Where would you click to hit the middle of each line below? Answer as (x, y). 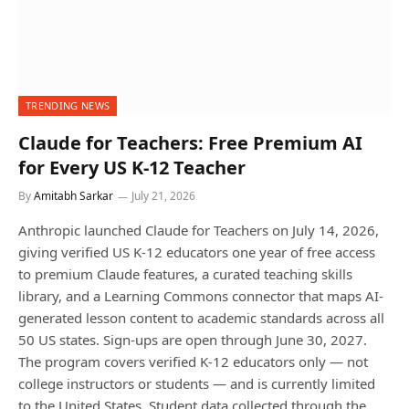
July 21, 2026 (163, 195)
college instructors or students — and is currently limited (197, 383)
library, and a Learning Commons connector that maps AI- (201, 295)
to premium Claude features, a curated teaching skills (185, 273)
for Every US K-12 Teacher (132, 167)
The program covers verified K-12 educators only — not (193, 361)
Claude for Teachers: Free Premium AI (190, 142)
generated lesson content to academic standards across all (201, 317)
